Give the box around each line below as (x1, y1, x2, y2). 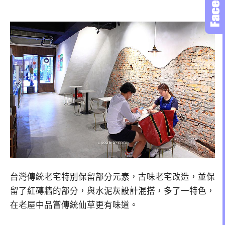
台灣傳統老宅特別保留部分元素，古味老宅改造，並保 (10, 172, 215, 182)
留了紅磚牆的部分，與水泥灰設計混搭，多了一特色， (10, 186, 215, 196)
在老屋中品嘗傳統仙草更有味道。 (10, 200, 138, 210)
